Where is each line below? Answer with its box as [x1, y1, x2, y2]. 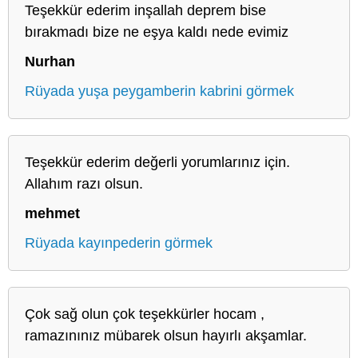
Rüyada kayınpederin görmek [25, 234, 213, 251]
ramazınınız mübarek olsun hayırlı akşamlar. [25, 327, 307, 344]
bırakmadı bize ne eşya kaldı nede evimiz [25, 23, 288, 40]
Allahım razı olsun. [25, 175, 143, 192]
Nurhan [25, 53, 75, 70]
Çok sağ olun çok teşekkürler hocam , [25, 305, 265, 322]
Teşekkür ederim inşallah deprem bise [25, 2, 266, 18]
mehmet [25, 205, 80, 221]
